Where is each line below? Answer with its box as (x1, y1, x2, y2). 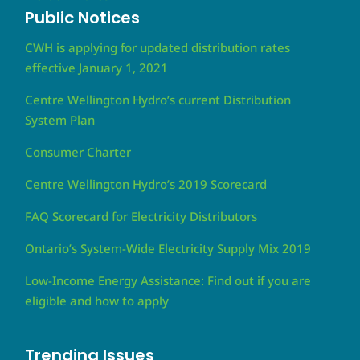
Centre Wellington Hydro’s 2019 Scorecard (25, 175, 268, 192)
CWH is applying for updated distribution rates (25, 39, 291, 55)
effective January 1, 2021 (25, 59, 169, 76)
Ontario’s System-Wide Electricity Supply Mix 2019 (25, 239, 312, 256)
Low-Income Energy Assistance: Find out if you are (25, 272, 312, 288)
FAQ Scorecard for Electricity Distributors (25, 207, 258, 224)
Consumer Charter (25, 143, 132, 160)
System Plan (25, 111, 96, 128)
